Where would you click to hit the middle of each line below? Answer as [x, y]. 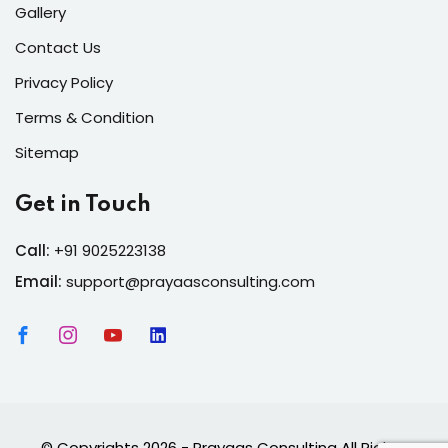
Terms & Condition [84, 117]
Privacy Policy [64, 82]
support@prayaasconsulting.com [190, 281]
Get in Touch [83, 205]
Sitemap [47, 152]
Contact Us [58, 47]
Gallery [40, 12]
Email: [38, 281]
